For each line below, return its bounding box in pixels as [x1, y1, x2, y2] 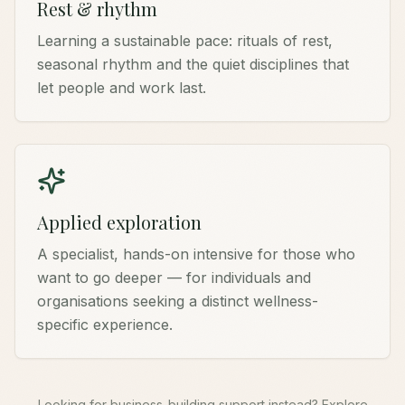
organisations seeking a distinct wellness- [37, 292, 318, 310]
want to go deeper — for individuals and [37, 268, 311, 287]
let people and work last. [37, 79, 206, 97]
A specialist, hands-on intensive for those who [37, 245, 355, 263]
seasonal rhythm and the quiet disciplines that [37, 55, 349, 73]
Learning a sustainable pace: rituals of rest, [37, 32, 333, 50]
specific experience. [37, 316, 173, 334]
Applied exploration [37, 210, 202, 234]
